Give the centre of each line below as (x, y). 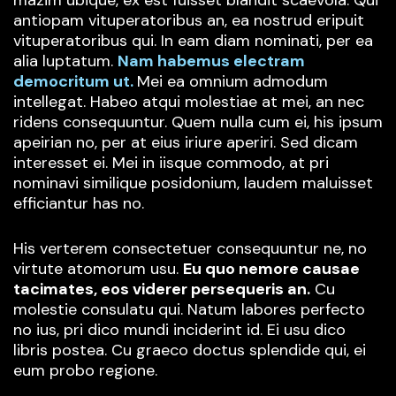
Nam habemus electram (211, 61)
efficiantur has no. (79, 203)
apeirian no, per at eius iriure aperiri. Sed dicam (186, 142)
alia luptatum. (65, 61)
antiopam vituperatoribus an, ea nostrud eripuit (189, 20)
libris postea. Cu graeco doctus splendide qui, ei (190, 350)
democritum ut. (75, 81)
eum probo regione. (85, 370)
